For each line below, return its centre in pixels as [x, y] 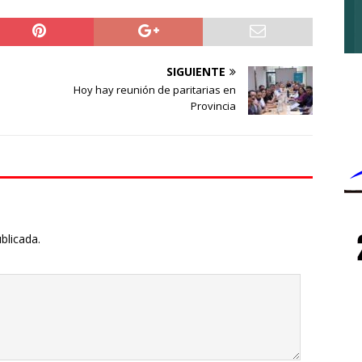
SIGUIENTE [196, 71]
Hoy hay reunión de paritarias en [155, 89]
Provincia [214, 105]
